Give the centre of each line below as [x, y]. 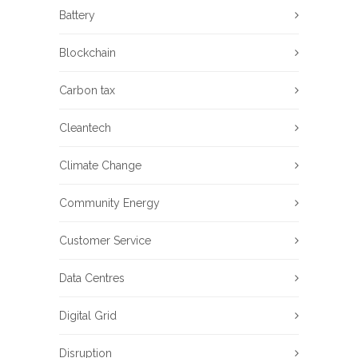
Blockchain [88, 52]
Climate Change [100, 165]
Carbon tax [87, 90]
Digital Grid [88, 315]
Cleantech [85, 127]
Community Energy [109, 203]
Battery [77, 15]
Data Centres [92, 278]
